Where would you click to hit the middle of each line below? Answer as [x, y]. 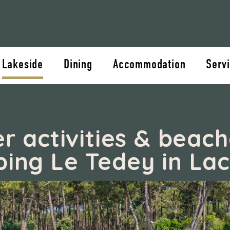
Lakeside [23, 65]
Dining [78, 65]
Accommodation [149, 65]
